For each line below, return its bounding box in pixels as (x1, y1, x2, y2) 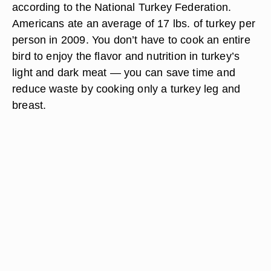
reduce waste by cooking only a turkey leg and (12, 82, 241, 95)
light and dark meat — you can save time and (12, 66, 235, 79)
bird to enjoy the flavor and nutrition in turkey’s (12, 50, 240, 62)
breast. (12, 99, 47, 111)
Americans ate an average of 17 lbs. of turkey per (12, 17, 256, 30)
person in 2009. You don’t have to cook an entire (12, 33, 250, 46)
